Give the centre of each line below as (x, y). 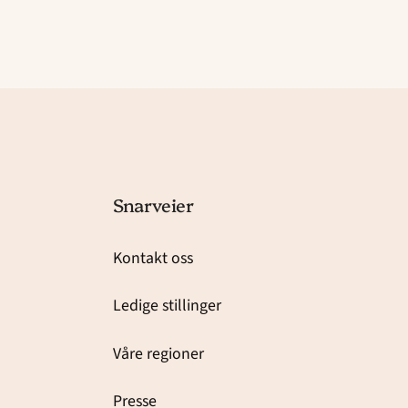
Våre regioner (158, 353)
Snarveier (153, 205)
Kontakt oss (153, 258)
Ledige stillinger (167, 306)
